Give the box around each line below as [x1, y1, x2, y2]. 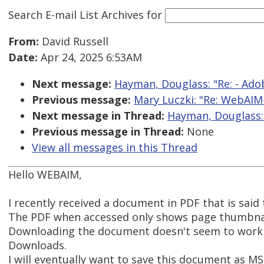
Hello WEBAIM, [8, 167, 82, 182]
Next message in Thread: [32, 108, 164, 123]
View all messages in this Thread [32, 140, 197, 155]
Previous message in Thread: [32, 124, 184, 139]
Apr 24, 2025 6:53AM [38, 50, 142, 65]
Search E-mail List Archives [8, 7, 144, 22]
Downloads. [8, 238, 67, 253]
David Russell [39, 34, 108, 49]
